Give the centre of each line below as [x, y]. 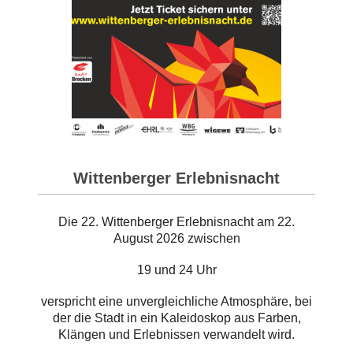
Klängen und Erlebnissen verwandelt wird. [176, 334]
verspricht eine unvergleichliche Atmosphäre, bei [176, 301]
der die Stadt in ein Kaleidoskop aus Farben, [176, 318]
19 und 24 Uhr [176, 269]
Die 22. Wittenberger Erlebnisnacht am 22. [176, 221]
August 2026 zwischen [176, 238]
